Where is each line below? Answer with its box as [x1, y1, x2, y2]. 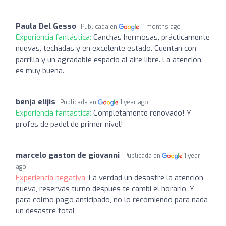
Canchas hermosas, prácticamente [93, 32, 210, 42]
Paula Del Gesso [16, 21, 76, 31]
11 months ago [141, 22, 181, 31]
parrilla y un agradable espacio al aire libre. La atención [16, 54, 201, 65]
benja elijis [16, 96, 55, 107]
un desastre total [16, 205, 75, 216]
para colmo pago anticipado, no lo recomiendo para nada [16, 194, 208, 205]
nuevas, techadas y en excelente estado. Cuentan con [16, 43, 196, 53]
